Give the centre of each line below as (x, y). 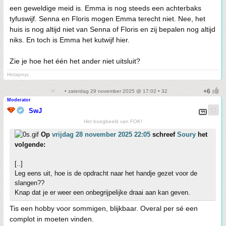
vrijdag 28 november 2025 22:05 (101, 134)
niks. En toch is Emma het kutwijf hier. (70, 40)
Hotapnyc (18, 74)
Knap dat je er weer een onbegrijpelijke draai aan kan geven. (102, 192)
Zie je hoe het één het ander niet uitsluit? (75, 61)
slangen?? (30, 183)
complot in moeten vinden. (52, 219)
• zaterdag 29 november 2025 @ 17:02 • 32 (115, 91)
